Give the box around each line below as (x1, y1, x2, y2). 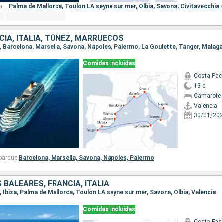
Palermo (130, 154, 154, 161)
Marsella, (51, 154, 79, 161)
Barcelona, (19, 154, 51, 161)
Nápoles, (103, 154, 130, 161)
